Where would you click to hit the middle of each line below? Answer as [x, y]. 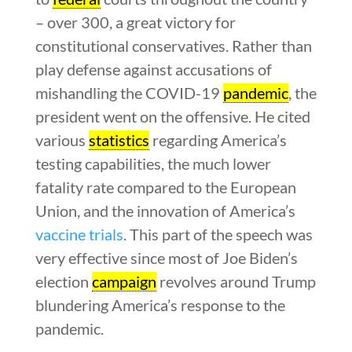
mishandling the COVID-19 [129, 92]
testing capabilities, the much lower [153, 163]
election [63, 281]
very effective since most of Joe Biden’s [166, 257]
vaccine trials [79, 234]
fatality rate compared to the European [165, 187]
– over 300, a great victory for [135, 22]
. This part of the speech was [218, 234]
